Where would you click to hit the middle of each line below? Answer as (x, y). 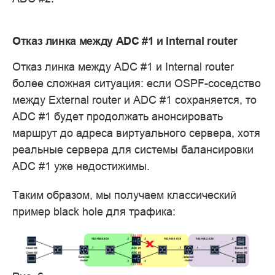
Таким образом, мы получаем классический (124, 195)
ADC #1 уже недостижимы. (81, 166)
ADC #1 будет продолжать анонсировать (118, 117)
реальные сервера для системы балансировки (133, 150)
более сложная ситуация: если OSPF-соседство (137, 83)
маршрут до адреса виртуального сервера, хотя (136, 133)
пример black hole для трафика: (94, 212)
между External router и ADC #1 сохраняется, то (134, 100)
